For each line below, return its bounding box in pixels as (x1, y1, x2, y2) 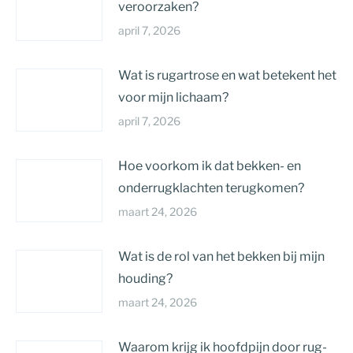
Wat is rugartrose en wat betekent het (118, 68, 336, 83)
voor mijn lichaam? (118, 90, 229, 105)
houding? (118, 271, 173, 286)
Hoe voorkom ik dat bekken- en (118, 158, 301, 173)
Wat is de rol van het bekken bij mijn (118, 249, 325, 264)
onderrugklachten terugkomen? (118, 180, 304, 195)
